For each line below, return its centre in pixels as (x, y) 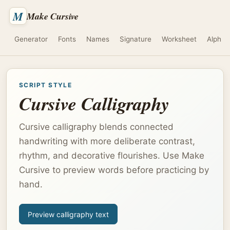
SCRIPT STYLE (46, 85)
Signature (136, 39)
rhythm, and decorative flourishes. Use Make (112, 156)
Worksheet (179, 39)
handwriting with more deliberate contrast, (107, 141)
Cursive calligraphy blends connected (96, 127)
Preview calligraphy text (68, 214)
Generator (31, 39)
